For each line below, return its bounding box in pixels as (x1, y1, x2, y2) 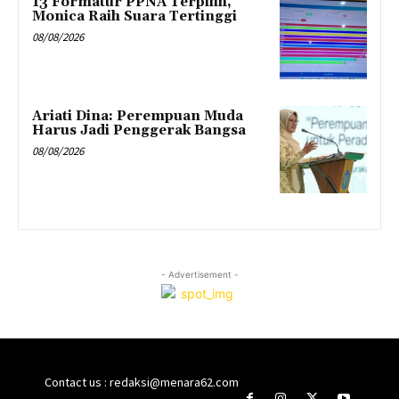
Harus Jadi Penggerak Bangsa (32, 121, 246, 139)
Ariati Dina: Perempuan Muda (32, 107, 243, 125)
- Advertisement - (160, 268, 239, 280)
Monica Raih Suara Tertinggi (32, 8, 237, 26)
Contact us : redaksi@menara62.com (44, 373, 239, 390)
